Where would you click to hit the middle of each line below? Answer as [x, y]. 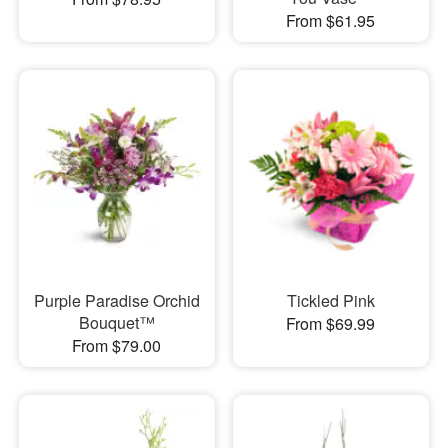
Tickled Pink [330, 301]
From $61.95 [331, 20]
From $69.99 [331, 324]
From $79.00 [117, 346]
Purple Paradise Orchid [116, 301]
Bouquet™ [116, 323]
